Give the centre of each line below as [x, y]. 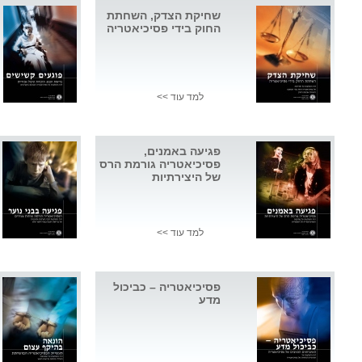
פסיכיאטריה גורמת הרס [160, 164]
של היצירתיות [186, 177]
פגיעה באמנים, [182, 152]
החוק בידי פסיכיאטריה [164, 29]
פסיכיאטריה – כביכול [167, 287]
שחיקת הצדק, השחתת [164, 16]
